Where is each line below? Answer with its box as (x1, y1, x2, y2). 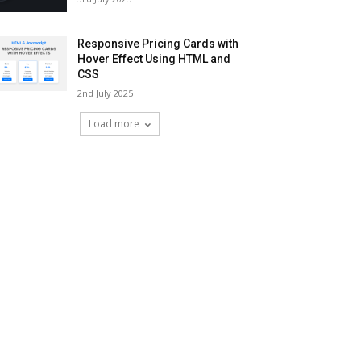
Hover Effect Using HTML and (77, 52, 231, 66)
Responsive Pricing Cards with (77, 37, 239, 51)
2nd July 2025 (77, 87, 134, 100)
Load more (88, 117, 139, 131)
